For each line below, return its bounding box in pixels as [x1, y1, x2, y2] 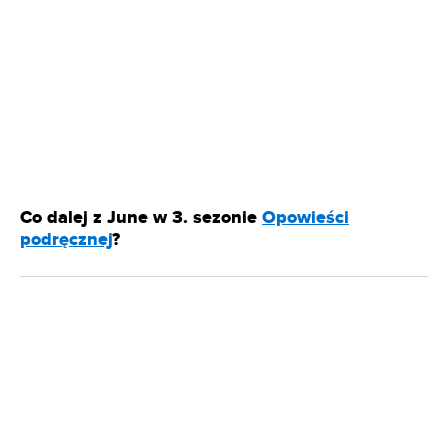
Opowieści [262, 207, 349, 230]
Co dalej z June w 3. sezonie [20, 207, 262, 230]
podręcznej [20, 229, 112, 252]
